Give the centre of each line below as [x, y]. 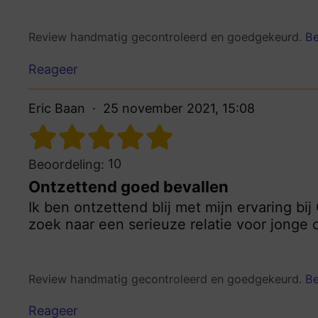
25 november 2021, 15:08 [179, 108]
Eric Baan [57, 108]
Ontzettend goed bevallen [128, 186]
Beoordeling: [66, 164]
